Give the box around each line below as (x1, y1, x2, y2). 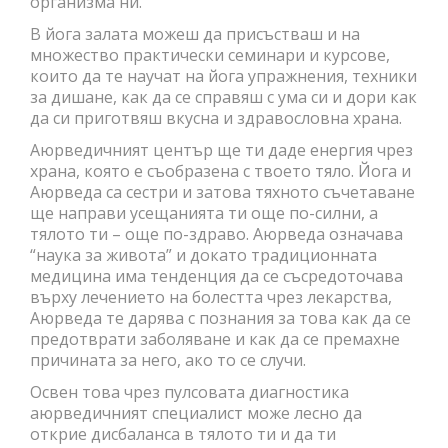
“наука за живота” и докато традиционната (30, 243, 377, 266)
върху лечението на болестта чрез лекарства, (30, 285, 392, 308)
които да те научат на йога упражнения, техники (30, 64, 417, 87)
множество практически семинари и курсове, (30, 43, 390, 66)
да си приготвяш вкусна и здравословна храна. (30, 106, 402, 129)
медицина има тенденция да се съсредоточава (30, 264, 403, 287)
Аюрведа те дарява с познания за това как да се (30, 306, 411, 329)
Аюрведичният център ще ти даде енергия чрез (30, 138, 413, 161)
